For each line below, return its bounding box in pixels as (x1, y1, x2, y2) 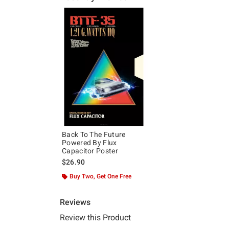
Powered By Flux (62, 139, 117, 147)
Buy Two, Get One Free (70, 173, 131, 180)
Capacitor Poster (62, 147, 118, 155)
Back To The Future (62, 130, 126, 139)
